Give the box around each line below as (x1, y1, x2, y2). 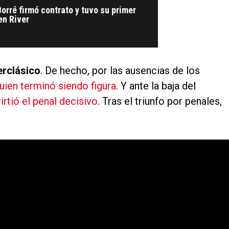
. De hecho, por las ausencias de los (40, 64, 200, 77)
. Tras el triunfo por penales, (98, 95, 222, 108)
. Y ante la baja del (116, 80, 196, 93)
